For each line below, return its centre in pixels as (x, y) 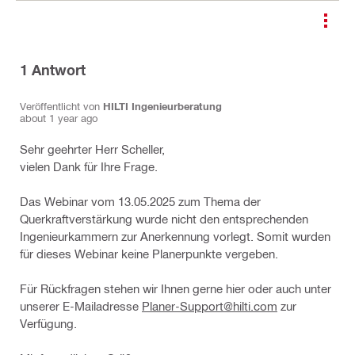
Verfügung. (48, 323)
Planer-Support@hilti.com (210, 306)
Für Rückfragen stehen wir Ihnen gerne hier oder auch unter (176, 288)
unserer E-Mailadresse (81, 306)
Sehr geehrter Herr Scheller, (92, 149)
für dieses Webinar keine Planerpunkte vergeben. (149, 254)
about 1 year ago (59, 118)
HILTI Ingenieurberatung (162, 106)
